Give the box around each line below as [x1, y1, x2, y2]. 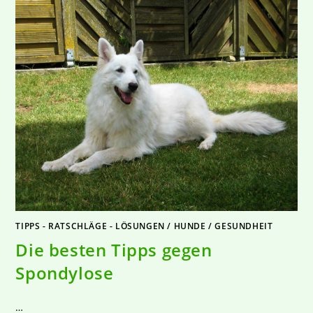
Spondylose [15, 261, 114, 285]
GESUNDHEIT [214, 220, 273, 233]
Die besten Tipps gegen [15, 238, 212, 262]
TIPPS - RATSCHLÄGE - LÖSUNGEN [15, 220, 165, 233]
